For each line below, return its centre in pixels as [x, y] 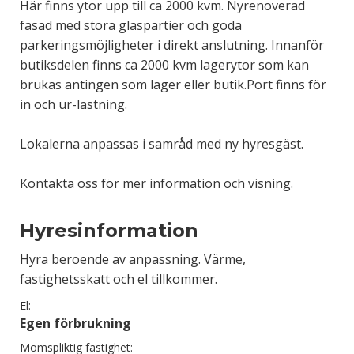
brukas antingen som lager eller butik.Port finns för [173, 85]
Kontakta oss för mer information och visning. [156, 183]
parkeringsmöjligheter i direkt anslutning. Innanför [172, 45]
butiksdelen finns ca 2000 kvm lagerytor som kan [164, 65]
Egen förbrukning [75, 323]
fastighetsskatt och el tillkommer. [119, 279]
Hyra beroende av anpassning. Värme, [133, 259]
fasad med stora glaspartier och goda [131, 25]
